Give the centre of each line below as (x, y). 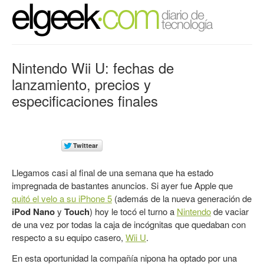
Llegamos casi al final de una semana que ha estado (113, 172)
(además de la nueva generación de (182, 198)
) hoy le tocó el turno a (133, 211)
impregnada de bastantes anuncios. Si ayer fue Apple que (122, 185)
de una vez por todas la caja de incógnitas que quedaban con (129, 224)
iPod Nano (34, 212)
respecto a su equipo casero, (69, 237)
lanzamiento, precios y (81, 84)
